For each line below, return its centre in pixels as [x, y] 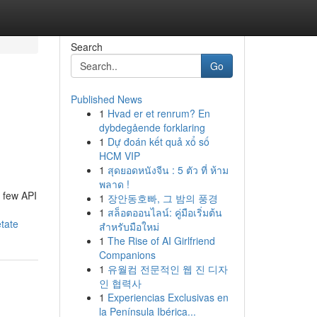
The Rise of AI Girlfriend [161, 241]
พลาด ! [114, 184]
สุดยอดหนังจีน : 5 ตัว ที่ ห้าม [168, 170]
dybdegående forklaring [152, 127]
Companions [127, 255]
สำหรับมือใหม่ [129, 226]
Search [86, 47]
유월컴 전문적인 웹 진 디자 [167, 269]
